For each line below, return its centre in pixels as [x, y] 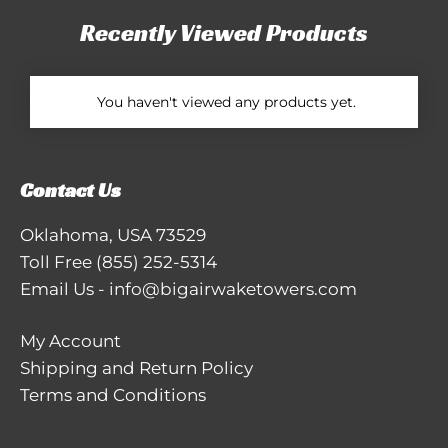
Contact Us [70, 189]
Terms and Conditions [113, 395]
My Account [70, 341]
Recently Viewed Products [224, 32]
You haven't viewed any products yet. [226, 101]
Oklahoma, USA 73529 [113, 234]
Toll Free [58, 261]
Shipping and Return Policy [136, 368]
